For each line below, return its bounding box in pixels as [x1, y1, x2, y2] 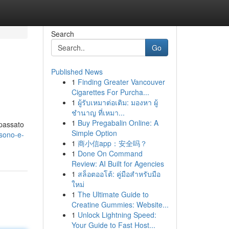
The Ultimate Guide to [77, 189, 149, 199]
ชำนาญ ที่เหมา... [71, 107, 125, 118]
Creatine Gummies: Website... [71, 199, 169, 210]
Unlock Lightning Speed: [77, 210, 156, 220]
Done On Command [77, 148, 143, 158]
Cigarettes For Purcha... [71, 87, 149, 97]
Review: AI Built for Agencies [71, 158, 164, 169]
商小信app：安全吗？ [77, 138, 147, 148]
